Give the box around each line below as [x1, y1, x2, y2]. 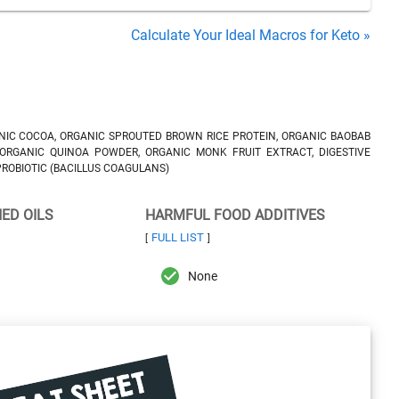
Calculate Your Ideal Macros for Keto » [131, 27, 370, 44]
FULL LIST [151, 231, 204, 244]
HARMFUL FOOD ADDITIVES [144, 207, 325, 224]
